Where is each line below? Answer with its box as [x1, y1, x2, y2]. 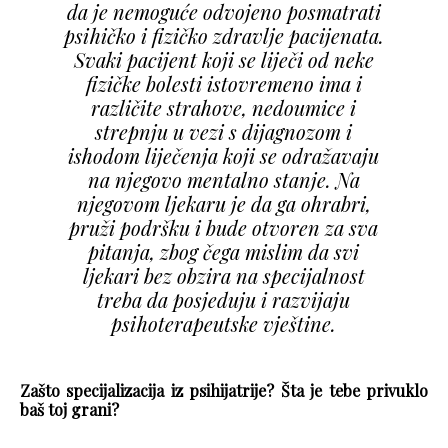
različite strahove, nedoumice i [91, 94, 357, 122]
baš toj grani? [20, 399, 119, 421]
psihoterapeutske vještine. [111, 310, 337, 338]
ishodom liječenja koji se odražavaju [68, 142, 380, 170]
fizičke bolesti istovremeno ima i [85, 70, 362, 98]
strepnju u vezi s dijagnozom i [95, 118, 353, 146]
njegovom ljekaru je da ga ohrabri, [76, 190, 371, 218]
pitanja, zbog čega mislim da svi [88, 238, 360, 266]
